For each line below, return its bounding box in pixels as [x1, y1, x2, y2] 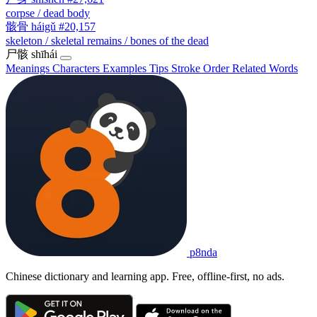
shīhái [31, 47, 57, 60]
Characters [52, 62, 103, 74]
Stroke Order [171, 62, 232, 74]
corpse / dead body [6, 6, 90, 19]
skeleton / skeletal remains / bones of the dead [6, 34, 209, 47]
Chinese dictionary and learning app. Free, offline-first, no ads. [6, 270, 284, 282]
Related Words [232, 62, 298, 74]
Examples [103, 62, 149, 74]
